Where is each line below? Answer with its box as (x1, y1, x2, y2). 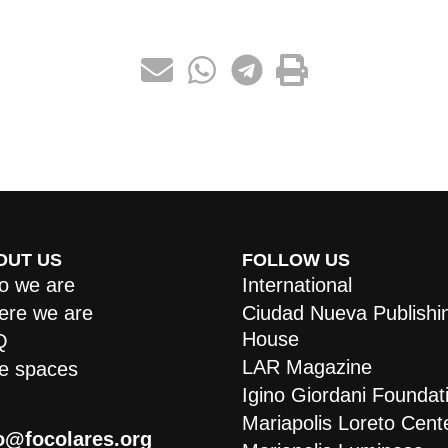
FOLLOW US (241, 250, 350, 271)
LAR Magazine (241, 356, 372, 379)
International (241, 274, 352, 297)
